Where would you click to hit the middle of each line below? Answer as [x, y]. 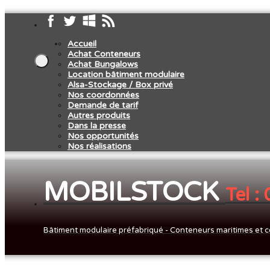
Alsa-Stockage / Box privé [120, 85]
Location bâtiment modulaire [126, 74]
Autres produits [99, 115]
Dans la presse [97, 126]
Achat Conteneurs [104, 54]
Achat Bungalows [103, 64]
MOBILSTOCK [134, 193]
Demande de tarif [103, 105]
